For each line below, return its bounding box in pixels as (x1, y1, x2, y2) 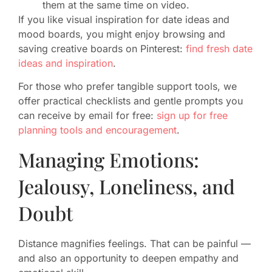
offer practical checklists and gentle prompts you (18, 95, 243, 107)
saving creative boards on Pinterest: (18, 42, 186, 55)
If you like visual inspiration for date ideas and (18, 13, 229, 26)
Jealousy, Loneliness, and (18, 172, 235, 199)
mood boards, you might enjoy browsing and (18, 28, 225, 41)
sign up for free (157, 109, 228, 122)
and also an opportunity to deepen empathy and (18, 251, 239, 264)
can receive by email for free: (18, 109, 157, 122)
